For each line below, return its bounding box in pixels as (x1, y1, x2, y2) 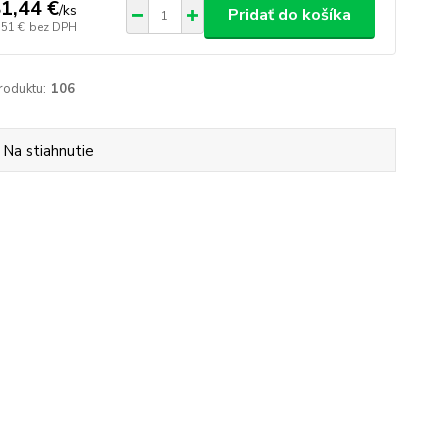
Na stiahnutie (3, 141, 95, 161)
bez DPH (28, 18, 77, 35)
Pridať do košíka (227, 4, 351, 26)
